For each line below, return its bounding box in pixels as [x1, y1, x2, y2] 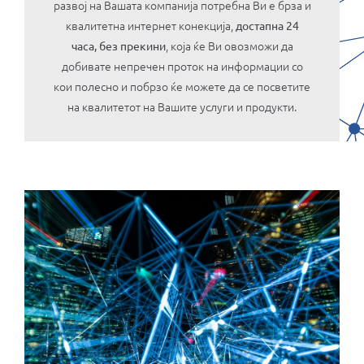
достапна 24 [235, 17, 299, 32]
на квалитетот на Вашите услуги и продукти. [67, 97, 297, 115]
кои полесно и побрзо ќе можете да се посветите [54, 77, 310, 94]
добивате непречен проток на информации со [61, 57, 303, 74]
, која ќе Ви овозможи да [165, 37, 293, 54]
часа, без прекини [71, 37, 166, 53]
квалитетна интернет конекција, [65, 16, 236, 33]
